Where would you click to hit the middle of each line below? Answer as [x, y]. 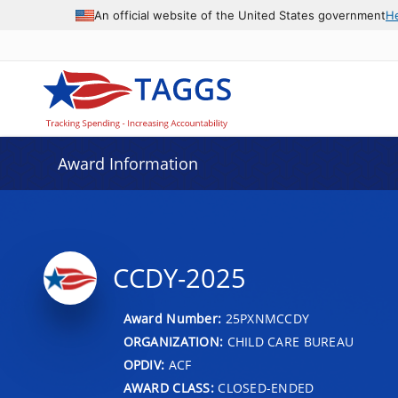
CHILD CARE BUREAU [289, 341]
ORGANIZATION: [173, 341]
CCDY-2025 [179, 278]
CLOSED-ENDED [264, 387]
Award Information [127, 163]
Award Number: [174, 318]
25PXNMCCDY [267, 318]
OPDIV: [144, 364]
